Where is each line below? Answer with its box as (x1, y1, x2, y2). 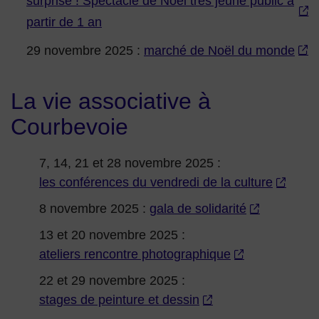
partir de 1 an (26, 15, 102, 30)
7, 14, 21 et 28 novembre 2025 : (39, 156, 221, 171)
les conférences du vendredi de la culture (39, 175, 273, 190)
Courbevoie (11, 114, 128, 140)
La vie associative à (11, 88, 211, 115)
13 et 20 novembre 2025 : (39, 228, 185, 243)
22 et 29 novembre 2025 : (39, 273, 185, 288)
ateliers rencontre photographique (39, 247, 231, 262)
